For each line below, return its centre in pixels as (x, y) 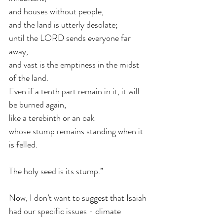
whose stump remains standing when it (77, 131)
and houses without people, (57, 11)
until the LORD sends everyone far (71, 38)
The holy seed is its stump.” (56, 171)
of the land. (29, 78)
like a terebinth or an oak (53, 118)
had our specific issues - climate (66, 211)
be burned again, (38, 104)
